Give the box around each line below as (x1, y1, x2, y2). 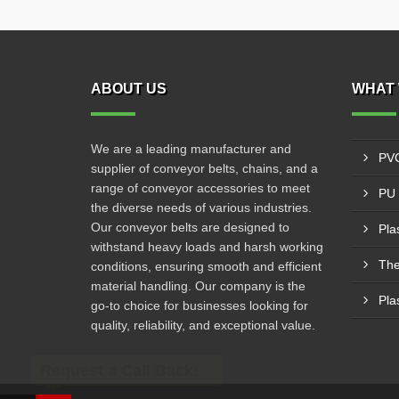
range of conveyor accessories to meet (91, 181, 310, 195)
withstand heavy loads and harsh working (91, 240, 323, 254)
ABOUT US (91, 81, 167, 96)
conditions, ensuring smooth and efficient (91, 259, 322, 273)
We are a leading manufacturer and (91, 142, 291, 156)
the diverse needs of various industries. (91, 200, 312, 215)
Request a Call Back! (40, 362, 199, 379)
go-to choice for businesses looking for (91, 298, 308, 313)
